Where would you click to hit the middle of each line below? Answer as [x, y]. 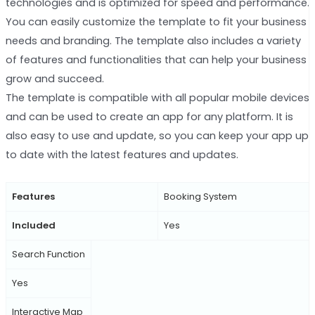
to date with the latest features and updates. [122, 154]
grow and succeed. [54, 78]
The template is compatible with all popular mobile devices [157, 97]
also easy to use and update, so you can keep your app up [157, 135]
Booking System [200, 197]
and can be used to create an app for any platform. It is [149, 116]
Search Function [48, 255]
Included [33, 226]
